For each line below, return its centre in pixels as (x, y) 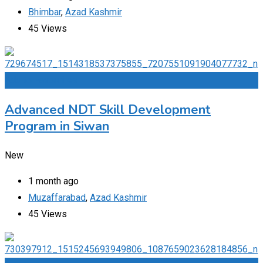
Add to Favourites (41, 80)
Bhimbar (45, 12)
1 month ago (53, 181)
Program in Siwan (57, 126)
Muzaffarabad (57, 197)
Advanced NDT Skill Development (108, 109)
